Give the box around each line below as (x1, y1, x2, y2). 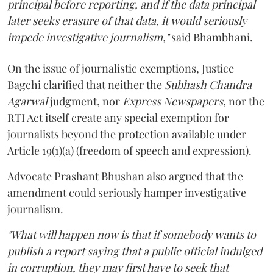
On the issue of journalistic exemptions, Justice (7, 60, 234, 76)
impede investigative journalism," (7, 29, 169, 44)
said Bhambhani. (169, 29, 253, 44)
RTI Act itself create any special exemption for (7, 110, 229, 125)
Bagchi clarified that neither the (7, 77, 165, 92)
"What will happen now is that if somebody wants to (7, 227, 256, 242)
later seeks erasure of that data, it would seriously (7, 13, 247, 28)
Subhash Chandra (165, 77, 252, 92)
